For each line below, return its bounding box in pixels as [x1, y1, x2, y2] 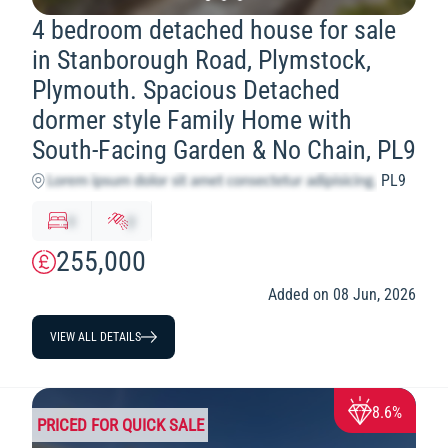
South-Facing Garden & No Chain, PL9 [32, 135, 416, 165]
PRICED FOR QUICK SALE [37, 415, 204, 436]
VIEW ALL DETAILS [50, 330, 141, 344]
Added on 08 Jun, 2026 [268, 285, 416, 304]
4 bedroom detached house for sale [32, 15, 396, 45]
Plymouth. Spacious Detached [32, 75, 340, 105]
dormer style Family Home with [32, 105, 352, 135]
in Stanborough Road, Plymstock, [32, 45, 371, 75]
